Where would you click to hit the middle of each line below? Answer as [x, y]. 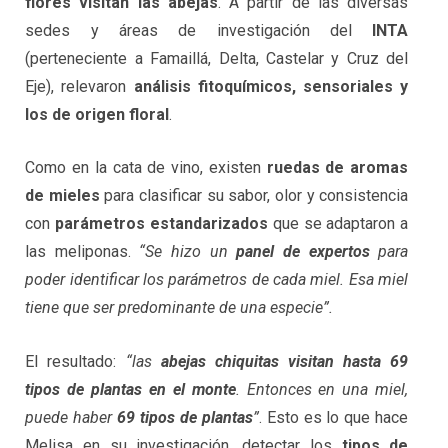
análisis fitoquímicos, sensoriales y [271, 86]
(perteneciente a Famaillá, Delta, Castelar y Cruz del [217, 58]
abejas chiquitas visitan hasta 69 [284, 361]
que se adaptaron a [338, 224]
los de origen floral [97, 114]
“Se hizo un [188, 252]
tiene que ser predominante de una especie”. [179, 308]
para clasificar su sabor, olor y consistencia [254, 196]
